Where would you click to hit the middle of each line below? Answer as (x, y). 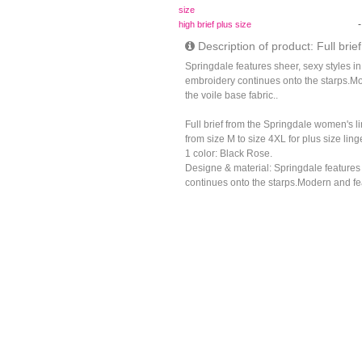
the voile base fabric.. (232, 95)
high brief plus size (215, 24)
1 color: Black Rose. (229, 154)
